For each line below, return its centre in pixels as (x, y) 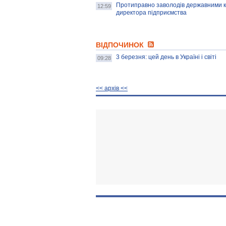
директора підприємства (151, 13)
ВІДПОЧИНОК (121, 45)
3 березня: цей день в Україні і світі (166, 57)
